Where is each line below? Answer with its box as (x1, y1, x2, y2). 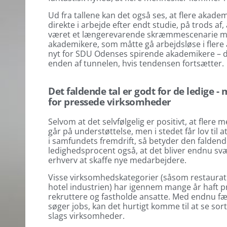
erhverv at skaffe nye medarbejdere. (48, 155, 189, 166)
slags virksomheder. (48, 210, 127, 221)
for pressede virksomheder (48, 95, 171, 109)
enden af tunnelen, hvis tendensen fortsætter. (48, 57, 224, 69)
